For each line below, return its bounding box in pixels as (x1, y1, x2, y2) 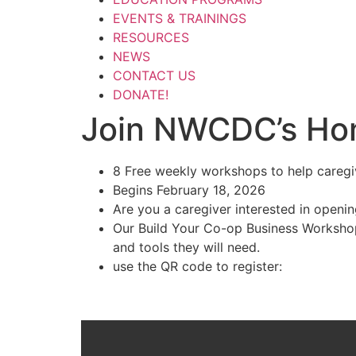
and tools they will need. (113, 239, 260, 255)
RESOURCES (113, 29, 189, 45)
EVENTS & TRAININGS (113, 10, 246, 26)
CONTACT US (113, 68, 195, 83)
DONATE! (113, 87, 168, 103)
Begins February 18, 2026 (113, 182, 265, 198)
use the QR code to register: (113, 258, 282, 274)
